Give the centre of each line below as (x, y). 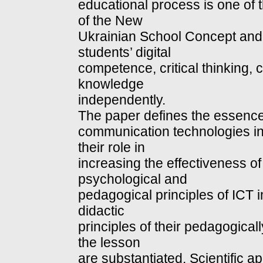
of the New (110, 21)
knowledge (111, 84)
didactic (101, 211)
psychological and (133, 179)
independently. (122, 100)
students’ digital (124, 53)
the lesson (109, 243)
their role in (112, 148)
